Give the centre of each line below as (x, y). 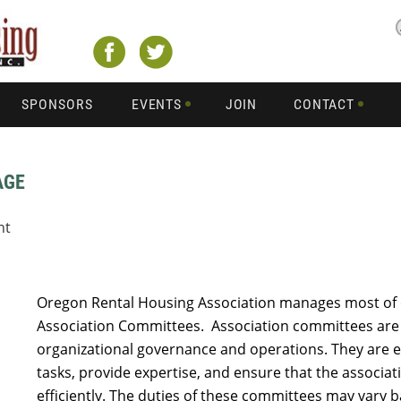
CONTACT (324, 104)
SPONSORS (57, 104)
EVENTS (157, 104)
